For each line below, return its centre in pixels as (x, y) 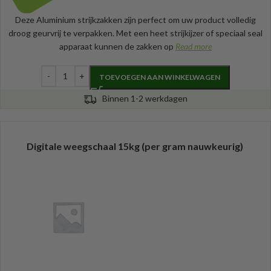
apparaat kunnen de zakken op (117, 46)
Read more (194, 46)
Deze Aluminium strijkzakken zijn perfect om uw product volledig (135, 19)
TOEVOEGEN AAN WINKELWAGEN (160, 77)
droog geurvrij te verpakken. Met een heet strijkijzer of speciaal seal (135, 33)
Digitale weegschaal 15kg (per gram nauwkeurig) (135, 146)
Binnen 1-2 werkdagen (145, 98)
